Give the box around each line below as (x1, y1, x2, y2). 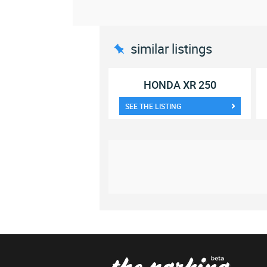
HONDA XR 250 (143, 77, 216, 92)
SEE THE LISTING (125, 101, 181, 111)
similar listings (131, 40, 212, 57)
